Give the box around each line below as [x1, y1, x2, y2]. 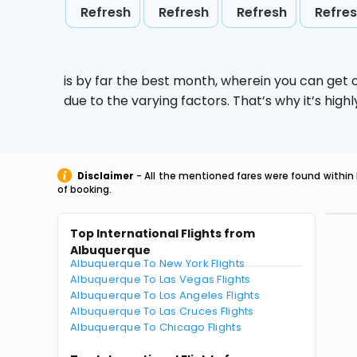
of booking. [57, 183, 112, 196]
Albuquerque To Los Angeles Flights [70, 288, 260, 303]
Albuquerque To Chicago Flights [70, 320, 241, 335]
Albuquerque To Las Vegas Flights [70, 272, 251, 287]
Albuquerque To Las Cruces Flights [70, 304, 254, 319]
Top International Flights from [70, 226, 255, 241]
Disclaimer [77, 170, 134, 182]
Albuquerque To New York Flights [70, 256, 245, 271]
